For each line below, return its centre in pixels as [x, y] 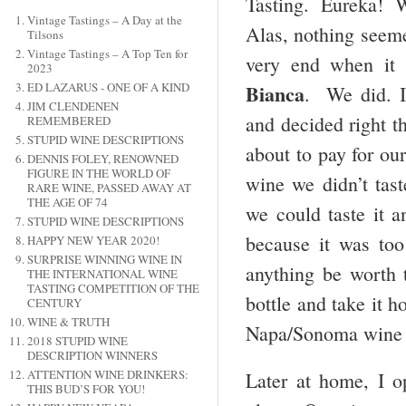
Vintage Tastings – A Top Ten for [107, 54]
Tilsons [45, 35]
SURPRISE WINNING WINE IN [104, 260]
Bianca [275, 93]
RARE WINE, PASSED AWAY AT [109, 188]
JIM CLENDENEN [72, 106]
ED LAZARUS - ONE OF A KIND [108, 87]
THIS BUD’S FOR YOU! [86, 389]
